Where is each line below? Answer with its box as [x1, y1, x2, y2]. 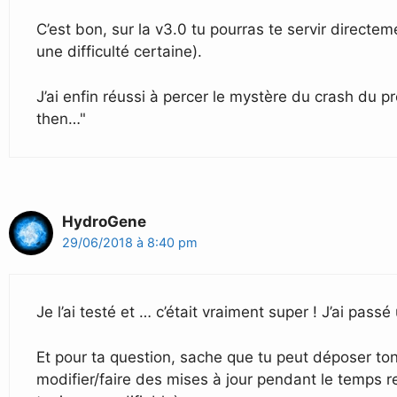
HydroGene [62, 212, 146, 230]
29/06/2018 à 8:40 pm [62, 234, 198, 250]
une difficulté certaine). [36, 43, 202, 61]
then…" [36, 109, 86, 128]
